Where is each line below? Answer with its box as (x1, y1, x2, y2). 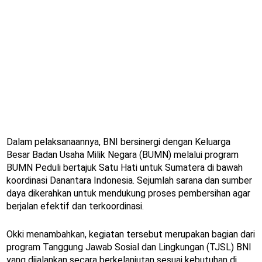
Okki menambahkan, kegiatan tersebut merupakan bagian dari (6, 229, 255, 240)
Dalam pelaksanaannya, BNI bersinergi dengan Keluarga (6, 136, 230, 148)
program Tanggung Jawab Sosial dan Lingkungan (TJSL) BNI (6, 242, 251, 253)
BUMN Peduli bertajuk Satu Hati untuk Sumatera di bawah (6, 162, 243, 174)
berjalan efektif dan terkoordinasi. (6, 201, 144, 212)
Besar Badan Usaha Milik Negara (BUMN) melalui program (6, 149, 239, 161)
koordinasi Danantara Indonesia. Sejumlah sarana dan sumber (6, 175, 252, 187)
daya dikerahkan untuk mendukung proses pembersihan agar (6, 188, 250, 199)
